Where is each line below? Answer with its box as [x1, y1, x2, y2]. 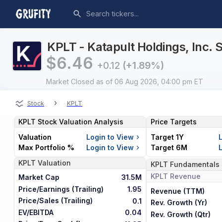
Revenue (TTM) [150, 186, 205, 195]
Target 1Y [150, 133, 184, 142]
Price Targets [150, 117, 197, 126]
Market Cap [18, 172, 60, 181]
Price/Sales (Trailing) [18, 196, 93, 205]
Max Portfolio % [18, 143, 75, 152]
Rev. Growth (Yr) [150, 198, 207, 207]
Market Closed [46, 77, 94, 86]
